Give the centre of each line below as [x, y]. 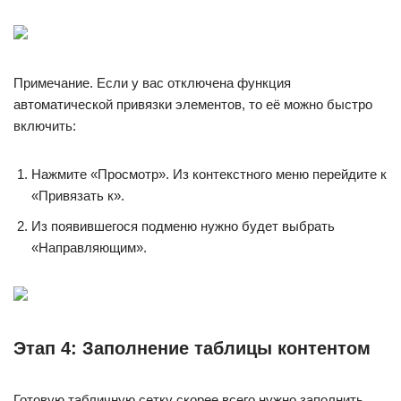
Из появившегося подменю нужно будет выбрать [183, 226]
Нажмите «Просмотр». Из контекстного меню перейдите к [209, 174]
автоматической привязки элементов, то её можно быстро [193, 104]
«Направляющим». [89, 247]
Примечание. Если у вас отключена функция [152, 82]
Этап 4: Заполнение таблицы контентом [192, 348]
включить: [45, 125]
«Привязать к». [78, 195]
